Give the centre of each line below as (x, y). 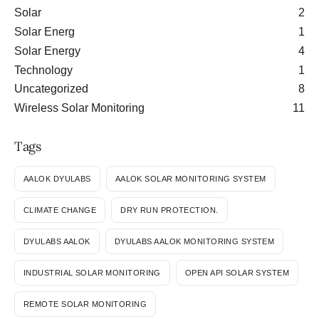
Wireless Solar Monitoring (79, 108)
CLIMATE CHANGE (60, 210)
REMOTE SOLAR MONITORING (85, 304)
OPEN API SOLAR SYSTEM (237, 272)
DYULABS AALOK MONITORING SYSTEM (194, 241)
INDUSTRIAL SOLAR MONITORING (92, 272)
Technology (43, 70)
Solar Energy (47, 51)
